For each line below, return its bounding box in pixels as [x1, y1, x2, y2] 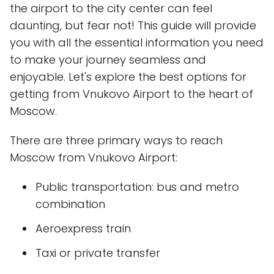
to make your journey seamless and [10, 52, 206, 67]
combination [35, 196, 105, 212]
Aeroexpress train [35, 221, 131, 236]
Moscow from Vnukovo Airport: [10, 150, 177, 165]
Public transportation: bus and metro [35, 179, 239, 194]
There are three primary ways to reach [10, 133, 223, 148]
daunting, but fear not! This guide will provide [10, 18, 256, 33]
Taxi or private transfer [35, 245, 160, 261]
